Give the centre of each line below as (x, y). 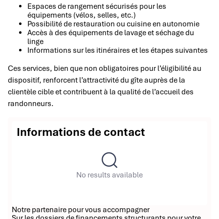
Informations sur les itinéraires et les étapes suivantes (118, 51)
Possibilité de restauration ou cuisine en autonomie (113, 24)
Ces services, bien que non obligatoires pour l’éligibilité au (105, 69)
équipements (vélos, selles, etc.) (82, 15)
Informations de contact (81, 132)
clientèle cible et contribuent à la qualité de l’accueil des (101, 92)
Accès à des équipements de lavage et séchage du (111, 33)
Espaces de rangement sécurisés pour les (97, 7)
